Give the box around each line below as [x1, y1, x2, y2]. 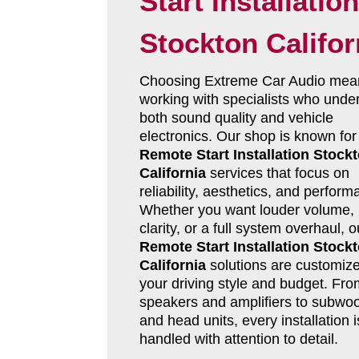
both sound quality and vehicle [139, 110, 333, 127]
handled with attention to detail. [139, 331, 338, 348]
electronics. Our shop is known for [139, 128, 357, 145]
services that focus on [205, 165, 349, 182]
